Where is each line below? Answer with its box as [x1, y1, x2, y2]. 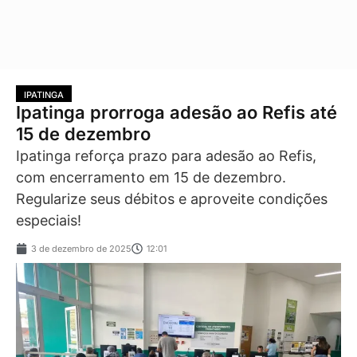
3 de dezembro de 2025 [31, 243, 131, 255]
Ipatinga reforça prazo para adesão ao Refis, [16, 147, 316, 164]
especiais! [16, 211, 81, 229]
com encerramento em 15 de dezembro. [16, 168, 286, 186]
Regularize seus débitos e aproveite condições [16, 190, 328, 207]
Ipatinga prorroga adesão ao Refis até [16, 101, 337, 123]
